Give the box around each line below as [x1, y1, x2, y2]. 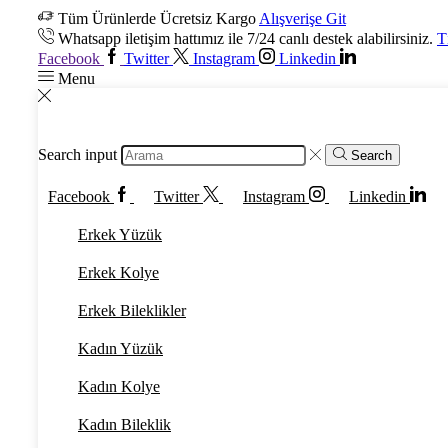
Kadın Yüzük [78, 340, 163, 358]
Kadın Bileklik [78, 416, 171, 434]
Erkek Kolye [78, 264, 159, 282]
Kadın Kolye [78, 378, 160, 396]
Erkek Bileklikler [78, 302, 186, 320]
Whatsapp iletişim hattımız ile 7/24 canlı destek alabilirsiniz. [58, 30, 433, 47]
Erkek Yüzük [78, 226, 162, 244]
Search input [38, 146, 117, 164]
